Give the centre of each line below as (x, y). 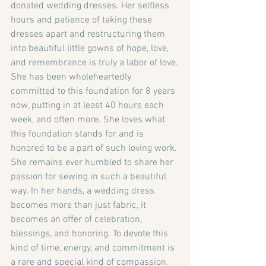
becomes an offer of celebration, (77, 220)
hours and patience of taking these (83, 20)
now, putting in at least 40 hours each (88, 106)
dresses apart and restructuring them (89, 35)
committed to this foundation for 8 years (94, 92)
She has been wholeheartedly (72, 77)
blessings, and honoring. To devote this (91, 234)
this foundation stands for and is (78, 134)
